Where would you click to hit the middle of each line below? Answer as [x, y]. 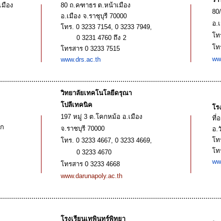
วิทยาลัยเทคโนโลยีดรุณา [96, 93]
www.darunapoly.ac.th [92, 176]
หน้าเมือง [117, 5]
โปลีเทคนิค [76, 105]
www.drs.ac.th [81, 59]
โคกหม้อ [109, 116]
